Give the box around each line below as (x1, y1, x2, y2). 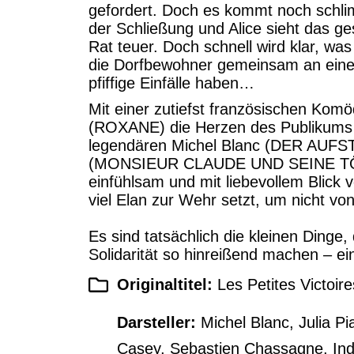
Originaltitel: (117, 276, 218, 294)
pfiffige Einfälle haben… (88, 74, 254, 92)
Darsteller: (117, 314, 201, 332)
